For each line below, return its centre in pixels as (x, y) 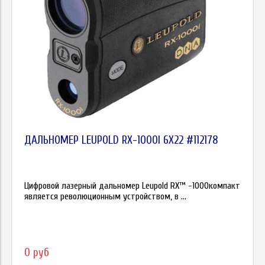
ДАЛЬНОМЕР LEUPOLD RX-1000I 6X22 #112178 (121, 140)
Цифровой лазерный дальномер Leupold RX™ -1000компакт (132, 185)
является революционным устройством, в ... (105, 196)
